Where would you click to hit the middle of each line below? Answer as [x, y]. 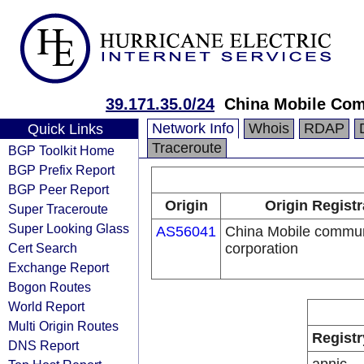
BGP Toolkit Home [61, 150]
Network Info [193, 128]
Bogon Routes [50, 287]
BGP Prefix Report [61, 170]
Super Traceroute [58, 209]
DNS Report [43, 345]
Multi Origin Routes [63, 326]
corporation [262, 249]
